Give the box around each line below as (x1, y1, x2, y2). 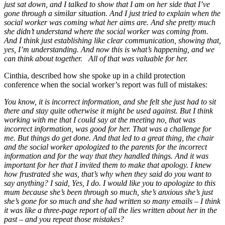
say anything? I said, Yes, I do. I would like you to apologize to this (4, 178, 215, 187)
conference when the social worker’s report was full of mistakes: (4, 80, 207, 89)
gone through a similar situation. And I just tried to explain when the (4, 9, 220, 18)
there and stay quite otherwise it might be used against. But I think (4, 106, 213, 115)
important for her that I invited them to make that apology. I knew (4, 160, 211, 169)
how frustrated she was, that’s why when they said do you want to (4, 169, 211, 178)
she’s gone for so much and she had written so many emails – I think (4, 196, 220, 205)
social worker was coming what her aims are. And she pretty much (4, 18, 215, 27)
